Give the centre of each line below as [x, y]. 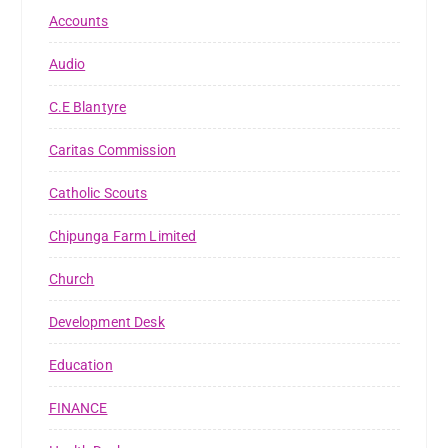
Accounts [78, 21]
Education [80, 365]
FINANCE [78, 408]
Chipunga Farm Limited [122, 236]
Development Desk [106, 322]
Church [71, 279]
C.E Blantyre [87, 107]
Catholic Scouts [98, 193]
